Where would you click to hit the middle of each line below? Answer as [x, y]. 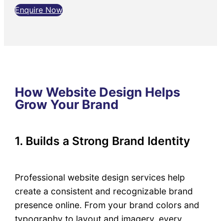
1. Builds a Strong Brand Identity [103, 141]
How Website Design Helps [98, 92]
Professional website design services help [100, 178]
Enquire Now [39, 10]
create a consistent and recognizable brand [104, 191]
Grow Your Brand [67, 104]
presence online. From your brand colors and [107, 205]
